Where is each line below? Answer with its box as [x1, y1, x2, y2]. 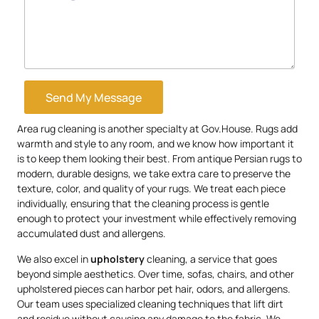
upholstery [90, 251, 145, 266]
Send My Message [46, 89, 142, 105]
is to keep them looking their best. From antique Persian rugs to [17, 152, 302, 166]
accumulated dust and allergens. [17, 226, 166, 241]
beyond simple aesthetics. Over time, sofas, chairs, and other [17, 266, 294, 281]
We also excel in [17, 251, 90, 266]
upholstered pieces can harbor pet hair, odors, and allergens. [17, 281, 291, 296]
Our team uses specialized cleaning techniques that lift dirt [17, 296, 283, 310]
